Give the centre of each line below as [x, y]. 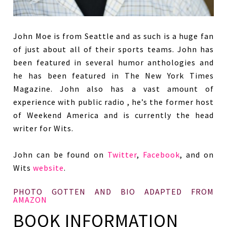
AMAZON [30, 200]
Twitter [122, 155]
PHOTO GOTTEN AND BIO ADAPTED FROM [113, 192]
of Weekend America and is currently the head [113, 115]
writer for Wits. [44, 128]
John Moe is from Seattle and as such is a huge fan [113, 36]
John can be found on [60, 155]
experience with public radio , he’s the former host [113, 102]
